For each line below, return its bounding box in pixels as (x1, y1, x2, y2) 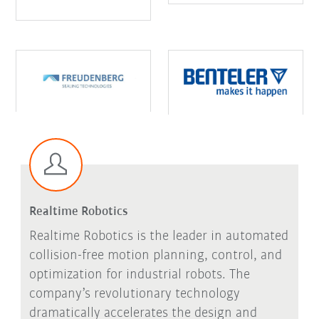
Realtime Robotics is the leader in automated (28, 229, 288, 244)
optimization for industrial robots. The (28, 267, 250, 282)
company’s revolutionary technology (28, 286, 240, 301)
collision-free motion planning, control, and (28, 248, 282, 263)
